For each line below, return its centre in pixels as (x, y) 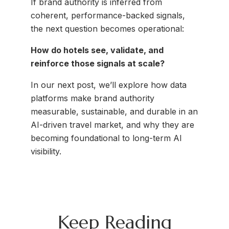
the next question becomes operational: (107, 29)
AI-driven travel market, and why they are (112, 125)
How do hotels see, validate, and (97, 50)
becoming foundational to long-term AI (106, 138)
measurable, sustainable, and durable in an (114, 112)
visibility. (46, 152)
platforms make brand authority (93, 98)
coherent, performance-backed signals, (108, 16)
